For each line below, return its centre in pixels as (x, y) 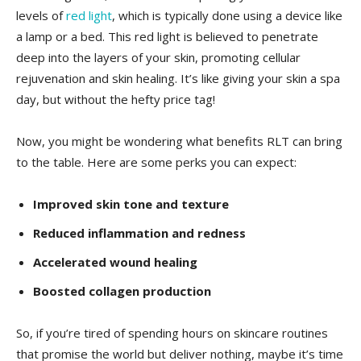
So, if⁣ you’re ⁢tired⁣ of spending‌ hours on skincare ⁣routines (172, 333)
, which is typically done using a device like (227, 16)
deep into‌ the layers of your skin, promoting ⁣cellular (158, 58)
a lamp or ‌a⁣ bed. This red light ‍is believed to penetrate (167, 37)
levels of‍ (41, 16)
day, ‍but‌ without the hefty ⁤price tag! (116, 100)
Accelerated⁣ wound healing (115, 262)
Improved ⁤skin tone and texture (131, 204)
